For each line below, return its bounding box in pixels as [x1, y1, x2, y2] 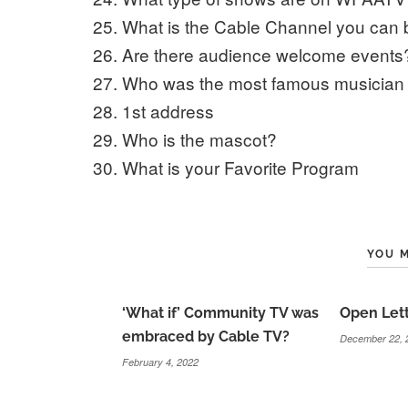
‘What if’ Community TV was [122, 303, 320, 321]
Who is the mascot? [122, 126, 278, 151]
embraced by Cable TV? [122, 327, 291, 345]
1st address [122, 97, 215, 123]
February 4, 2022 [122, 354, 199, 369]
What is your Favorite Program [122, 154, 360, 179]
